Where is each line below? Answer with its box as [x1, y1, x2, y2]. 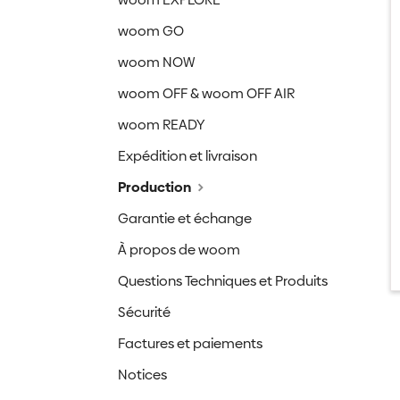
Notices [118, 365, 167, 384]
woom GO [118, 21, 184, 40]
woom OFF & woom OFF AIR [118, 84, 295, 103]
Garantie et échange [118, 209, 252, 228]
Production [118, 178, 194, 196]
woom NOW [118, 53, 195, 71]
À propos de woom [118, 240, 240, 259]
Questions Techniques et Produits [118, 271, 328, 290]
